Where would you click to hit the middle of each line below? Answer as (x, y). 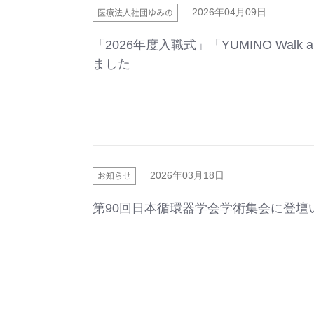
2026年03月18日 (187, 175)
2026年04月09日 (229, 12)
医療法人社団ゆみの (135, 13)
